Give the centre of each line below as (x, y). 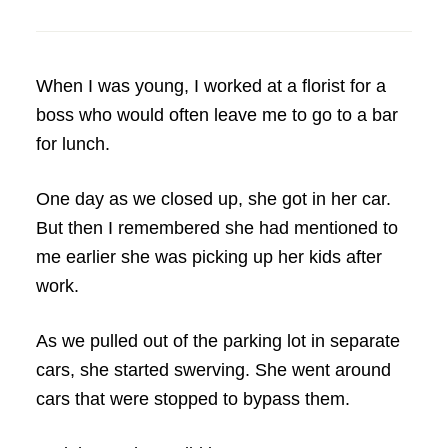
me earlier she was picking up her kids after (208, 257)
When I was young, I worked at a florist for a (210, 86)
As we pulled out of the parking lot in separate (217, 341)
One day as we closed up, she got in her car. (213, 199)
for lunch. (72, 144)
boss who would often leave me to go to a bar (216, 115)
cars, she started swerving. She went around (213, 370)
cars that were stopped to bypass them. (192, 399)
